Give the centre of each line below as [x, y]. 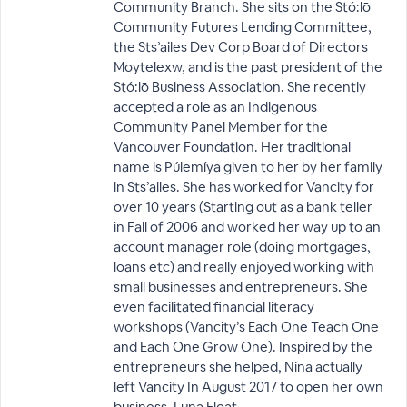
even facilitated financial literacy [214, 307]
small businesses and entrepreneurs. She [241, 287]
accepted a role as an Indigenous [215, 107]
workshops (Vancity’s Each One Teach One [246, 327]
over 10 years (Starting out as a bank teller [243, 207]
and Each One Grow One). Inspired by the [243, 347]
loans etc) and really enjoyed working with [244, 267]
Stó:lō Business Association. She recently [240, 87]
